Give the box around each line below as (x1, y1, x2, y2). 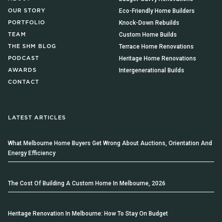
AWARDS (8, 67, 37, 73)
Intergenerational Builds (119, 66, 184, 74)
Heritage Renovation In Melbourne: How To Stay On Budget (8, 210, 168, 217)
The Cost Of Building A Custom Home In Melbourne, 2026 (8, 179, 166, 187)
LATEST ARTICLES (8, 114, 66, 120)
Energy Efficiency (8, 149, 55, 157)
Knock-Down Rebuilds (119, 19, 179, 26)
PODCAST (8, 55, 39, 61)
